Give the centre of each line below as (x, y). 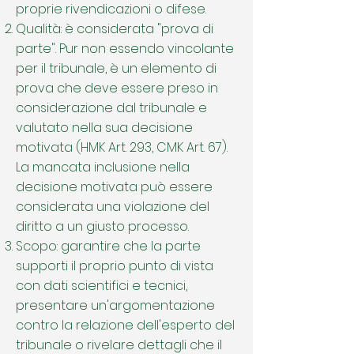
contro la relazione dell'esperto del (125, 325)
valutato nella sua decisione (104, 128)
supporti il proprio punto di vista (115, 266)
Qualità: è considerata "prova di (115, 29)
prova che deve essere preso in (117, 88)
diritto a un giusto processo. (102, 226)
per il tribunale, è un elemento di (116, 68)
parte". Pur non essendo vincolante (125, 49)
